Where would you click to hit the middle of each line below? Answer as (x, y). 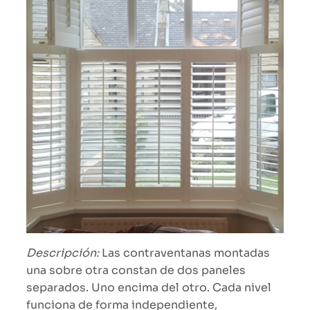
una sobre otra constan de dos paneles (136, 271)
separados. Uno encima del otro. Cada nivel (149, 288)
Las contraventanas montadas (184, 253)
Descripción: (63, 253)
